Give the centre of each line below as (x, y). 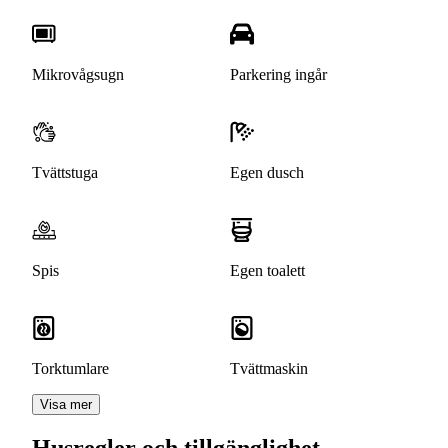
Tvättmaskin (269, 369)
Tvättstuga (65, 173)
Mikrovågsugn (78, 75)
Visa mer (66, 405)
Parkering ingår (278, 75)
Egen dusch (267, 173)
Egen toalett (267, 271)
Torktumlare (70, 369)
